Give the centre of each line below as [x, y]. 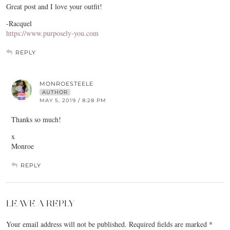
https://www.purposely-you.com [52, 33]
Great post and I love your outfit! [54, 6]
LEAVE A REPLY [40, 203]
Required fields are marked [169, 224]
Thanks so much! [36, 119]
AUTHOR [55, 92]
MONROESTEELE [66, 84]
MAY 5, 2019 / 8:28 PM [73, 100]
